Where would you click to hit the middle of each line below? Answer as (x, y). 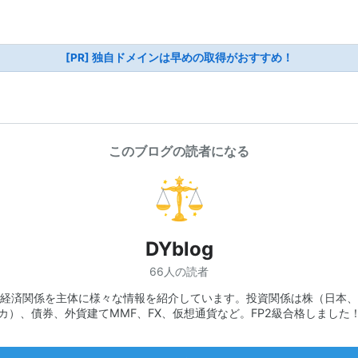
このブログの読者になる (179, 151)
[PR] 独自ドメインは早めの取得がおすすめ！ (179, 58)
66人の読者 (179, 271)
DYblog (179, 249)
